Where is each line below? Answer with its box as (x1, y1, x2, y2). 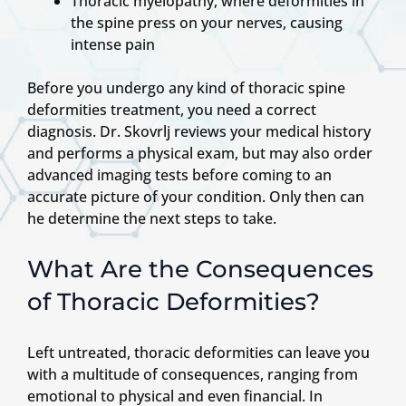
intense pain (71, 34, 155, 55)
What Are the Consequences (27, 255, 373, 285)
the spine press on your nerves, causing (71, 13, 343, 34)
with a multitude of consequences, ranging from (27, 364, 358, 385)
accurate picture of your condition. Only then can (27, 187, 364, 208)
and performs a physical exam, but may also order (27, 143, 372, 164)
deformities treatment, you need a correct (27, 100, 316, 121)
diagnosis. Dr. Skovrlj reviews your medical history (27, 121, 371, 142)
